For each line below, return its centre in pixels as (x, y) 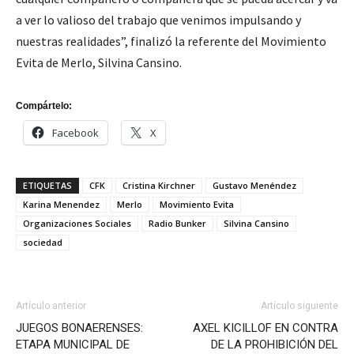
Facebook (75, 133)
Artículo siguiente (299, 306)
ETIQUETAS (47, 185)
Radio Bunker (177, 223)
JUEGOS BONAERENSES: (79, 328)
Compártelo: (44, 106)
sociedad (43, 242)
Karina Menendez (61, 204)
